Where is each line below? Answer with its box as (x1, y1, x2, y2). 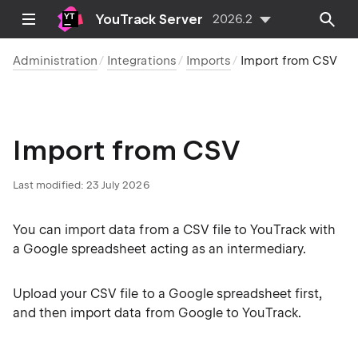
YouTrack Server (96, 11, 203, 27)
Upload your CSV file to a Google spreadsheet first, (13, 286, 323, 301)
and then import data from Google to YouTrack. (13, 305, 302, 320)
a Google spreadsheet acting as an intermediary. (13, 241, 307, 257)
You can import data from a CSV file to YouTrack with (13, 222, 336, 237)
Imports (185, 54, 231, 68)
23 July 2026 (86, 179, 150, 191)
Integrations (107, 54, 177, 68)
